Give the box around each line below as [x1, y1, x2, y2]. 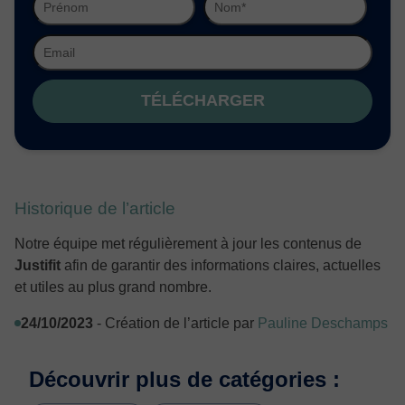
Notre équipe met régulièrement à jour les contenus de [14, 235, 362, 251]
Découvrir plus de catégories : [29, 366, 340, 391]
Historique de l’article [14, 198, 175, 218]
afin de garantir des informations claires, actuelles [61, 257, 381, 273]
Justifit [14, 257, 61, 273]
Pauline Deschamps [258, 315, 388, 331]
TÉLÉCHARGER [140, 91, 265, 110]
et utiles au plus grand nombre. [14, 278, 212, 295]
